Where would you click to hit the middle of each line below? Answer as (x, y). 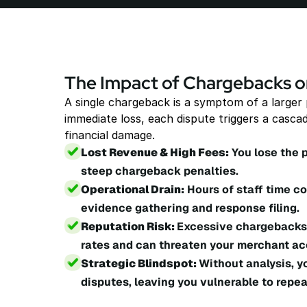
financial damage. (110, 135)
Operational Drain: (133, 189)
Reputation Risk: (129, 226)
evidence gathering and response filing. (190, 208)
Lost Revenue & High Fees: (155, 152)
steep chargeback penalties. (160, 171)
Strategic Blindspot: (140, 263)
